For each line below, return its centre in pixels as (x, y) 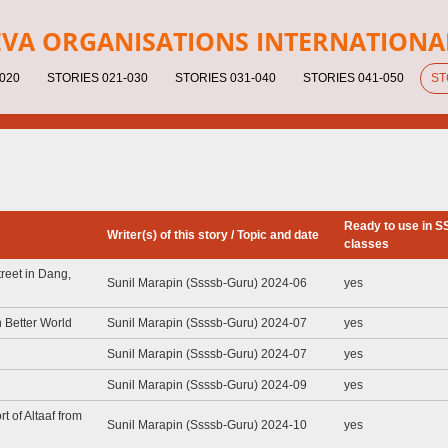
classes (366, 244)
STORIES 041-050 (353, 78)
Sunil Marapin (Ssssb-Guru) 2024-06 (207, 283)
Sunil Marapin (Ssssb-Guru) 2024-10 (207, 425)
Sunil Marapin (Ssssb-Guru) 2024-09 (207, 385)
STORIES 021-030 (97, 78)
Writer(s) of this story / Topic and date (213, 235)
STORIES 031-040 (225, 78)
